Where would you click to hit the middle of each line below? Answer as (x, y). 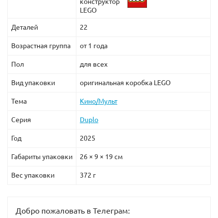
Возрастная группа (41, 45)
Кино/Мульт (99, 101)
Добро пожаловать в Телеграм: (73, 210)
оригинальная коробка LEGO (125, 82)
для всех (94, 64)
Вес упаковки (33, 175)
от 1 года (94, 45)
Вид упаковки (33, 82)
